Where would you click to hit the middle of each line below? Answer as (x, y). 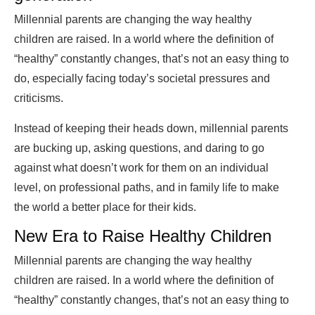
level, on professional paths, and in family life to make (147, 188)
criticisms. (39, 98)
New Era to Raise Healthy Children (143, 236)
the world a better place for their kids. (105, 207)
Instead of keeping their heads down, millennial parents (151, 129)
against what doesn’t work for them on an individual (141, 168)
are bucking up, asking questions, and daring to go (139, 148)
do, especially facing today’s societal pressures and (142, 79)
